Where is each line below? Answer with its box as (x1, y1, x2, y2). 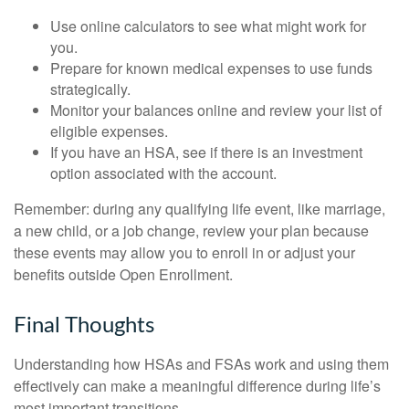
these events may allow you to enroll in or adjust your (14, 241, 355, 263)
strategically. (50, 78, 131, 100)
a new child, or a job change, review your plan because (14, 219, 369, 241)
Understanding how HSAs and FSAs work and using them (14, 352, 389, 374)
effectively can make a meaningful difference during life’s (14, 374, 381, 396)
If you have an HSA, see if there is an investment (50, 141, 362, 163)
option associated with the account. (50, 162, 277, 184)
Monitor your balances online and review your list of (50, 99, 382, 121)
